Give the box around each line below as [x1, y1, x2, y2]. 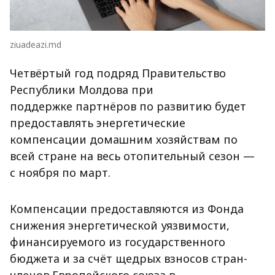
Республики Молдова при [10, 82, 153, 97]
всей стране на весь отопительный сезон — [10, 149, 255, 163]
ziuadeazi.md [10, 39, 61, 50]
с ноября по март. [10, 165, 110, 180]
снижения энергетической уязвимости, [10, 218, 230, 233]
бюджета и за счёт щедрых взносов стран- [10, 251, 247, 266]
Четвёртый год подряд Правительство [10, 66, 226, 80]
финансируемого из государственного [10, 234, 225, 249]
